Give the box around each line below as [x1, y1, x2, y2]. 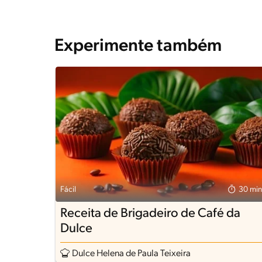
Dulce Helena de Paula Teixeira [72, 249, 191, 258]
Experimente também [54, 37, 222, 56]
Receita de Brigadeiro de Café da [60, 207, 240, 221]
